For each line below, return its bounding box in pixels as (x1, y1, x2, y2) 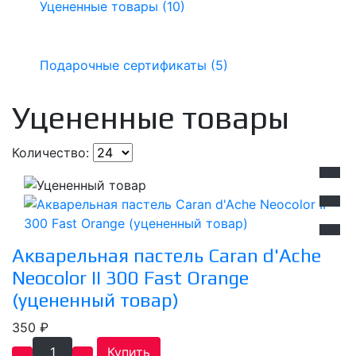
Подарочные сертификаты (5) (40, 56, 228, 73)
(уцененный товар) (12, 289, 179, 311)
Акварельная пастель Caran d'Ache (12, 245, 321, 267)
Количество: (12, 144, 93, 161)
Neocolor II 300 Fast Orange (12, 267, 249, 289)
